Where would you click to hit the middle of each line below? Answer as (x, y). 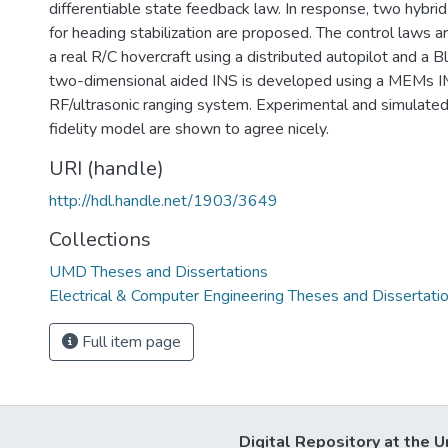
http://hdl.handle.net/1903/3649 (163, 201)
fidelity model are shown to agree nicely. (189, 129)
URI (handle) (106, 168)
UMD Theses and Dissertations (158, 272)
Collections (100, 239)
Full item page (129, 342)
